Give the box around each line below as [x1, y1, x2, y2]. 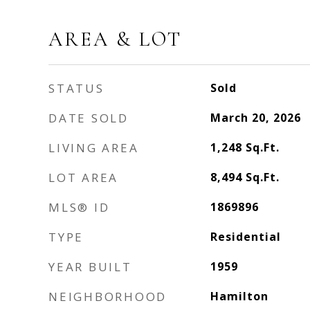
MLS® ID [48, 199, 110, 215]
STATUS [48, 80, 104, 96]
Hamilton [210, 289, 268, 304]
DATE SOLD [48, 110, 129, 126]
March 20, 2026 [210, 110, 301, 125]
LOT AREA [48, 170, 118, 185]
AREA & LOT [48, 27, 182, 51]
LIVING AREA [48, 140, 139, 156]
